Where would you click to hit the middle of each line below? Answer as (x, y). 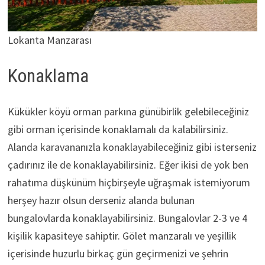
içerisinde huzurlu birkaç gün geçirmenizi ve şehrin (118, 253)
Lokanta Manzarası (49, 40)
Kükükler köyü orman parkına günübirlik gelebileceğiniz (128, 111)
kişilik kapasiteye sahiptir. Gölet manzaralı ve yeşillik (122, 235)
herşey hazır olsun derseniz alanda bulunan (101, 200)
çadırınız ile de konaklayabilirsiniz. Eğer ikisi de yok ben (128, 164)
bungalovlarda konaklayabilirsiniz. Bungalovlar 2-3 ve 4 (127, 218)
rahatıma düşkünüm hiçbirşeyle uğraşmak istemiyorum (129, 182)
